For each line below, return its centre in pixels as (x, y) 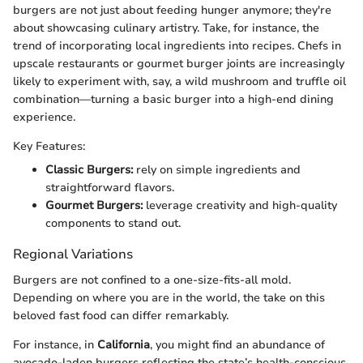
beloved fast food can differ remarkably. (121, 315)
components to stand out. (113, 224)
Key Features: (49, 147)
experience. (44, 117)
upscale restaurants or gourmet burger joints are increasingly (179, 64)
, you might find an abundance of (237, 344)
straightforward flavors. (110, 188)
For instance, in (55, 344)
